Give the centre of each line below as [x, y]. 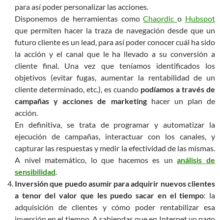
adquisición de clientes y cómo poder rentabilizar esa [115, 207]
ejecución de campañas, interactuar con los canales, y [115, 137]
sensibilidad [35, 172]
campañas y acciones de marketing [81, 101]
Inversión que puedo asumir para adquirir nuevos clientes [115, 184]
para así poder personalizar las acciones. [82, 7]
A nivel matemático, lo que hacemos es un [96, 160]
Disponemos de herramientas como [79, 19]
